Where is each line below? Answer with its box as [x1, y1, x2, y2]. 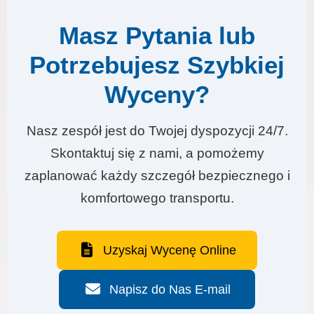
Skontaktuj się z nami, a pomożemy [50, 145, 264, 161]
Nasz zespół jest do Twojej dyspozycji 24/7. [26, 123, 288, 138]
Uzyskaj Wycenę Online [103, 243, 237, 257]
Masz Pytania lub [59, 21, 255, 49]
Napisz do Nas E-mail [109, 282, 231, 296]
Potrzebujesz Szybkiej [29, 50, 285, 78]
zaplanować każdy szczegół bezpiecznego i [24, 168, 290, 183]
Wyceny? [104, 80, 210, 108]
